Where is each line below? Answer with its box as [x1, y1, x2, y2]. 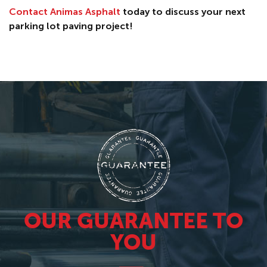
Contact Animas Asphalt [9, 5, 120, 17]
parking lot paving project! [9, 20, 133, 32]
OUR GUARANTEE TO [24, 211, 243, 233]
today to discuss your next [120, 5, 246, 17]
